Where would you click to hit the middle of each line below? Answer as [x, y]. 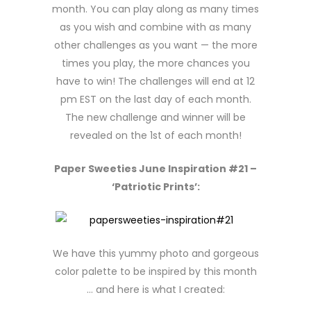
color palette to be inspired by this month [155, 271]
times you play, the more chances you [155, 63]
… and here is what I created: [155, 289]
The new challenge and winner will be [155, 117]
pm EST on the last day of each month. [155, 99]
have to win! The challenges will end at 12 [155, 81]
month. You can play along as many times [155, 9]
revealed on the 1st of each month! [155, 135]
